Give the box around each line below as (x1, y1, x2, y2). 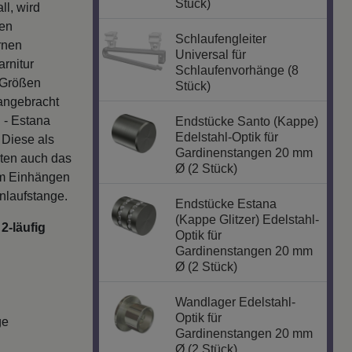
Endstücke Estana (175, 197, 277, 211)
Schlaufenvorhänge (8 (175, 64, 299, 78)
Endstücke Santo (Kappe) (175, 115, 319, 129)
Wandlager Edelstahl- (175, 295, 296, 310)
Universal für (175, 48, 247, 62)
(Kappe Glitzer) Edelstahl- (175, 213, 320, 227)
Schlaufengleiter (175, 32, 267, 46)
